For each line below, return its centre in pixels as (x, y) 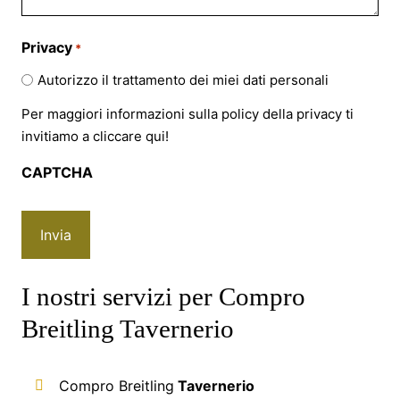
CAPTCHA (57, 172)
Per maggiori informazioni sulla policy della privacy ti (187, 113)
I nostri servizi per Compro (163, 296)
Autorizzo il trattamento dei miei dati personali (183, 79)
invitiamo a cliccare (83, 136)
